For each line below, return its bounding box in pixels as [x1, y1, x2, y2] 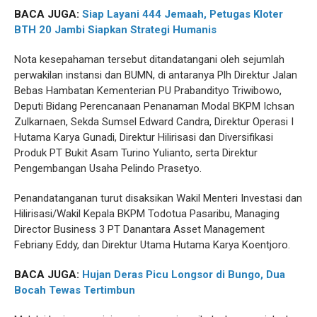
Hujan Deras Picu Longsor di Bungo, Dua [82, 268, 285, 281]
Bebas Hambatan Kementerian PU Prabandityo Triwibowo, [14, 84, 282, 97]
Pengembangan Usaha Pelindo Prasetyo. [14, 162, 202, 175]
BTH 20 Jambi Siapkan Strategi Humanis [14, 23, 217, 36]
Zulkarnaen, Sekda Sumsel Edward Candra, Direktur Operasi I [14, 115, 294, 128]
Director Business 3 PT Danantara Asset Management [14, 223, 265, 236]
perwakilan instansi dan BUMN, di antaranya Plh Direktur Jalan [14, 69, 297, 81]
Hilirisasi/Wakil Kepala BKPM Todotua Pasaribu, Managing [14, 207, 279, 220]
